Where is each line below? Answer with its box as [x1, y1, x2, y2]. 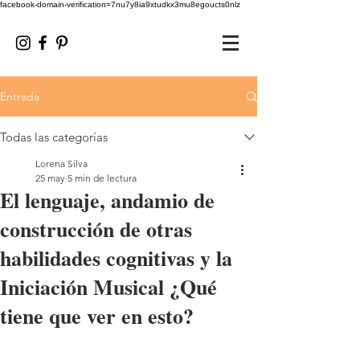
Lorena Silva [35, 157, 88, 170]
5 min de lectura [67, 172, 137, 184]
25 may [35, 172, 65, 184]
